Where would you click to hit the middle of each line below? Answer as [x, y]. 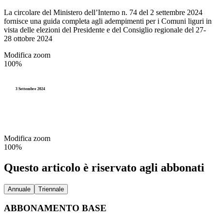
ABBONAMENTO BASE [55, 208]
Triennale [51, 189]
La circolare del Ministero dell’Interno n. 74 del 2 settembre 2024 [103, 12]
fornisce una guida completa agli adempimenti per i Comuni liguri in [108, 21]
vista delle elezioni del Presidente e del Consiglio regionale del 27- [105, 30]
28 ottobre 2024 [28, 38]
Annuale [19, 189]
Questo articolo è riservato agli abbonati [104, 167]
